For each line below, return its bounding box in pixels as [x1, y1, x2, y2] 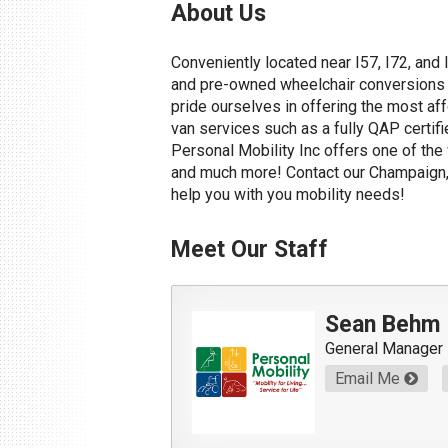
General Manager [324, 339, 443, 359]
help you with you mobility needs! [171, 185, 406, 205]
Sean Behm [324, 311, 440, 339]
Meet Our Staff [171, 236, 329, 264]
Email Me [334, 369, 404, 389]
